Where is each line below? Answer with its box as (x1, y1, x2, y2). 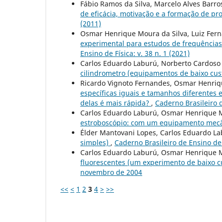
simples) (80, 137, 111, 147)
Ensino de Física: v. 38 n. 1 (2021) (80, 48, 190, 58)
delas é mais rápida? (80, 98, 151, 108)
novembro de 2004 (80, 167, 142, 177)
